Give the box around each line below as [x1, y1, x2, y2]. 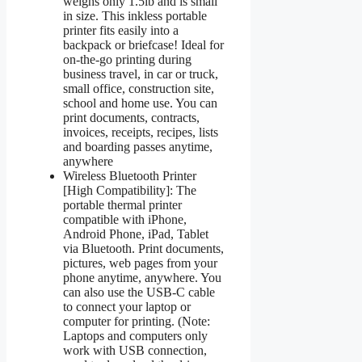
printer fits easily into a [63, 23, 179, 37]
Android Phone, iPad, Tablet [63, 226, 208, 241]
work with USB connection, [63, 343, 207, 357]
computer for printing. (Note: [63, 314, 210, 328]
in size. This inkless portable [63, 8, 207, 23]
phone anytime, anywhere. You [63, 270, 221, 284]
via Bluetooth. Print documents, [63, 241, 224, 255]
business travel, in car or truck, [63, 66, 218, 81]
